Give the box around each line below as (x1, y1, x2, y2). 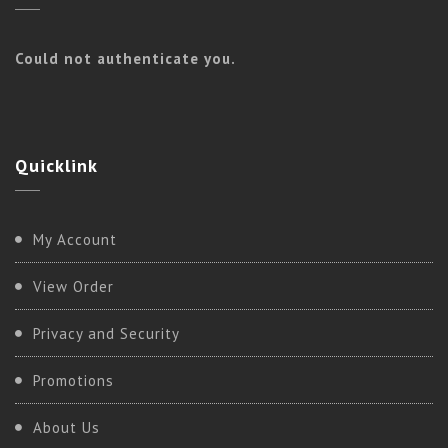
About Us (33, 417, 100, 437)
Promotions (33, 370, 114, 390)
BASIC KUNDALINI (30, 255, 184, 279)
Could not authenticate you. (15, 48, 236, 68)
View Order (33, 276, 114, 296)
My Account (33, 229, 117, 249)
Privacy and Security (33, 323, 180, 343)
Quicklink (15, 153, 98, 177)
